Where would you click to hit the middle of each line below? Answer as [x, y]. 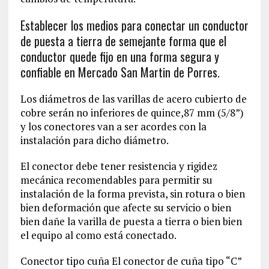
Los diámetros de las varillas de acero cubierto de [133, 98]
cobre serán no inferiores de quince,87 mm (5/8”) [132, 112]
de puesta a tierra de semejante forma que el [123, 41]
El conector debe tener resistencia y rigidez [119, 166]
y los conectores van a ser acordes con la [113, 126]
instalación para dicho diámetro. [94, 140]
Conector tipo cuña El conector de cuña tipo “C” [131, 261]
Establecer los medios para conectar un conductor [134, 25]
